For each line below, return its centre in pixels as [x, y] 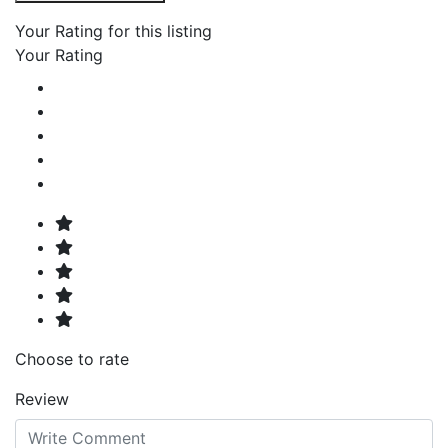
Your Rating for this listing [113, 30]
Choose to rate [72, 358]
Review [42, 398]
